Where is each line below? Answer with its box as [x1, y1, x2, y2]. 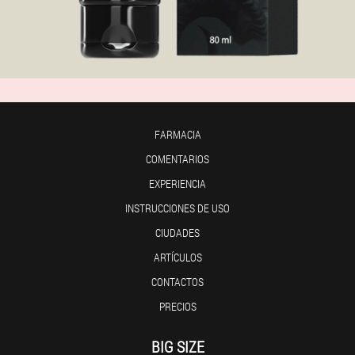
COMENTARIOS [146, 151, 209, 166]
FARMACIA [154, 127, 201, 142]
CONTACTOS [151, 274, 204, 289]
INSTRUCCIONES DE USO [125, 200, 230, 216]
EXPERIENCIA [149, 176, 206, 191]
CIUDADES [155, 225, 200, 240]
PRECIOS [158, 299, 197, 314]
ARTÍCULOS [153, 250, 202, 265]
